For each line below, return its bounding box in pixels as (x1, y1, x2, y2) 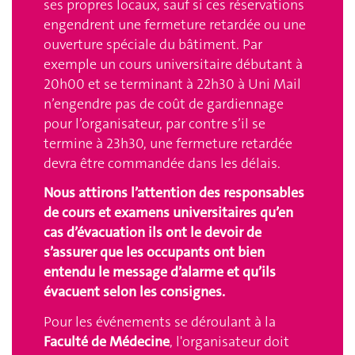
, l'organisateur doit (170, 331, 289, 351)
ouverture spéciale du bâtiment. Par (44, 34, 262, 54)
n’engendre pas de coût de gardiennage (44, 94, 284, 113)
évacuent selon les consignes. (44, 282, 225, 302)
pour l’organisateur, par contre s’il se (44, 113, 265, 133)
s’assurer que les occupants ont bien (44, 242, 265, 262)
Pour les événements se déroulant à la (44, 311, 276, 331)
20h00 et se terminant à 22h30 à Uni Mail (44, 74, 301, 94)
